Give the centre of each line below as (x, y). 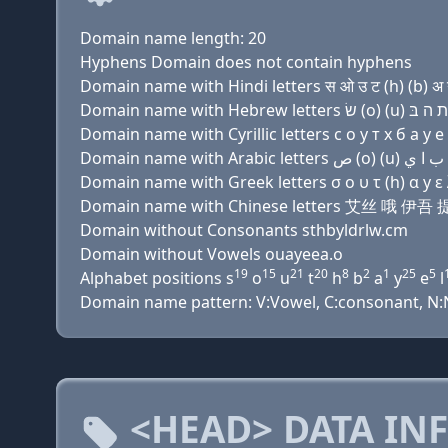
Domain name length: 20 (173, 38)
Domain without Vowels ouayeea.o (211, 254)
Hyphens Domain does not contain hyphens (246, 62)
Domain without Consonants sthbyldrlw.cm (244, 230)
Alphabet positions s (157, 278)
